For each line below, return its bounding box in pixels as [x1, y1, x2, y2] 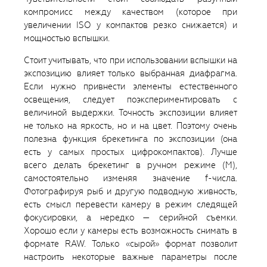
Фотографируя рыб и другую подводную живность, [24, 185, 237, 198]
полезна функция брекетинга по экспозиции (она [24, 133, 237, 145]
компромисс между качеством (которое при [24, 6, 237, 18]
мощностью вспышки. [24, 32, 110, 45]
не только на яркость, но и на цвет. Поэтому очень [24, 120, 237, 132]
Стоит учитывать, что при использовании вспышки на [24, 54, 237, 67]
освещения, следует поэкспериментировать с [24, 94, 237, 106]
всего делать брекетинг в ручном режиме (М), [24, 159, 237, 172]
